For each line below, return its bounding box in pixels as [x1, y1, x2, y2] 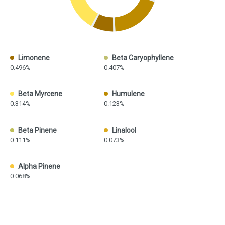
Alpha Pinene [18, 162, 60, 171]
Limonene [18, 54, 50, 62]
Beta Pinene [18, 126, 57, 135]
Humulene [111, 90, 145, 98]
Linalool [111, 126, 136, 135]
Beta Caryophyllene [111, 54, 174, 62]
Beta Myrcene [18, 90, 62, 98]
